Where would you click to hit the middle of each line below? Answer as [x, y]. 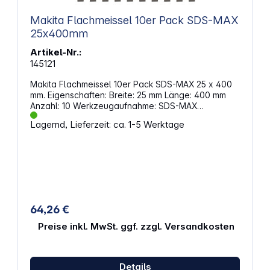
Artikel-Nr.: [55, 52]
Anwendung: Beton [67, 117]
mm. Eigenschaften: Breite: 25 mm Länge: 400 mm [69, 95]
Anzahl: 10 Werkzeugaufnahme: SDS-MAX [51, 106]
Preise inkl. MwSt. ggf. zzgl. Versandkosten [136, 227]
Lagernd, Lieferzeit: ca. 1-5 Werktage [107, 125]
